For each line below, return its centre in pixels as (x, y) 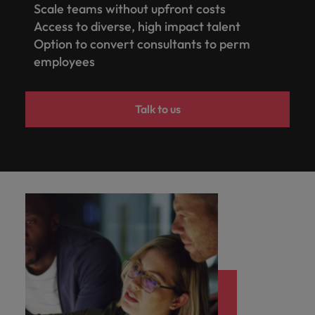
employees (66, 62)
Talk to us (157, 109)
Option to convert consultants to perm (142, 44)
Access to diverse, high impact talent (139, 27)
